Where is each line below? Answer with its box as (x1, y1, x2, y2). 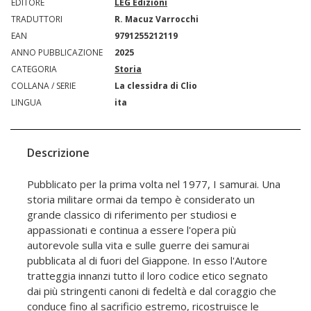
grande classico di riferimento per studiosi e (27, 208, 237, 222)
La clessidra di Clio (115, 80, 197, 92)
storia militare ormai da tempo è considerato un (27, 192, 255, 207)
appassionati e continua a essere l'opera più (27, 223, 236, 237)
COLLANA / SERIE (11, 80, 76, 92)
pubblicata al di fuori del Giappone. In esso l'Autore (27, 253, 267, 268)
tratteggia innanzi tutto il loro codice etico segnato (27, 269, 268, 283)
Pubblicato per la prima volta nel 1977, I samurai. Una (27, 177, 280, 192)
